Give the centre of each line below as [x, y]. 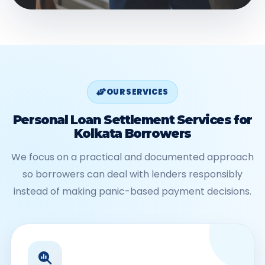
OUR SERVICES [137, 92]
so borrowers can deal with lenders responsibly [132, 174]
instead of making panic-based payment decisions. [132, 191]
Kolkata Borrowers [132, 133]
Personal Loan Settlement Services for [132, 120]
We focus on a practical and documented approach [132, 157]
